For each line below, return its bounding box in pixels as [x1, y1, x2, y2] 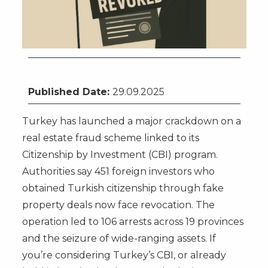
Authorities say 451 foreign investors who [22, 165, 215, 177]
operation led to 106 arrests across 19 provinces [22, 215, 243, 227]
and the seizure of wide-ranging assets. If [22, 232, 216, 244]
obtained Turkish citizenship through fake [22, 182, 224, 194]
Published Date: [28, 86, 112, 98]
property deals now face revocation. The [22, 199, 215, 211]
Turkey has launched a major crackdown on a [22, 115, 241, 127]
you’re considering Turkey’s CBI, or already [22, 249, 226, 261]
